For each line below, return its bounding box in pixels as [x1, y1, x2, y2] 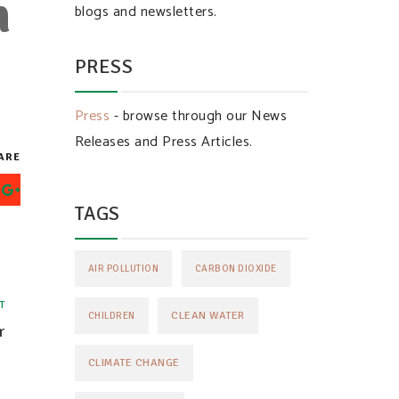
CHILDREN [87, 310, 135, 322]
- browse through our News [110, 104, 287, 128]
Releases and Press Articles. [74, 130, 253, 154]
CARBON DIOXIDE [194, 263, 277, 274]
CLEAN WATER [171, 308, 245, 322]
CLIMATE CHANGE [87, 355, 180, 370]
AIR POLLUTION [87, 263, 159, 274]
